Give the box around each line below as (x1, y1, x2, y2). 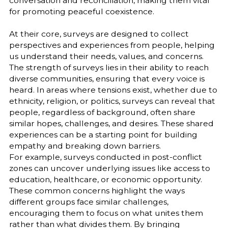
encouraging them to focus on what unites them (9, 208, 203, 218)
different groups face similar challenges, (9, 197, 168, 207)
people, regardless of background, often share (9, 107, 195, 118)
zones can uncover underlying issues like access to (9, 163, 210, 174)
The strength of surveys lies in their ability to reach (9, 63, 209, 73)
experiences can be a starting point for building (9, 130, 197, 140)
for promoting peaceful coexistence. (9, 7, 154, 17)
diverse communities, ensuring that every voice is (9, 74, 205, 84)
